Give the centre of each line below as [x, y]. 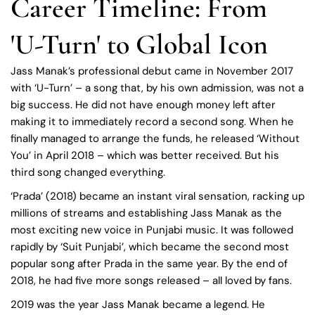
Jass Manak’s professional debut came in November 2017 [152, 71]
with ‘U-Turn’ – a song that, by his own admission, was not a [157, 88]
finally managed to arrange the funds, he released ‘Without [155, 138]
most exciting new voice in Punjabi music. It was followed [152, 230]
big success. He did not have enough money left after [143, 104]
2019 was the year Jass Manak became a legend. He [138, 304]
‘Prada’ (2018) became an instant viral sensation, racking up [157, 196]
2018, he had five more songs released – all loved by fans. [151, 280]
